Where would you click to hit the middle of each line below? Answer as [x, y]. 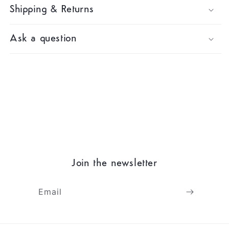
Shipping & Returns [52, 9]
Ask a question [43, 39]
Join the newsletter [114, 163]
